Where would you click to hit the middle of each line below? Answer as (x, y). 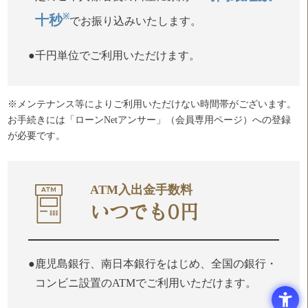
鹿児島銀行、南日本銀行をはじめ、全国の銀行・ (156, 264)
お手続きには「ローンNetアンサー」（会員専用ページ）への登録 (150, 120)
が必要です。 (37, 136)
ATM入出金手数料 (142, 190)
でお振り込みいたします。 (136, 21)
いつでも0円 (145, 212)
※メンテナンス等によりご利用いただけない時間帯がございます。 (152, 104)
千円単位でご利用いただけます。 (118, 56)
